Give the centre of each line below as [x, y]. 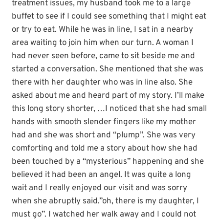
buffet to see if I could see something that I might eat [109, 16]
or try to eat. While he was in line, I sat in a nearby [102, 30]
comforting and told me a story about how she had [105, 148]
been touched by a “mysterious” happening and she [108, 162]
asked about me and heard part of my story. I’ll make [108, 96]
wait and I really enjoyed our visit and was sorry [99, 188]
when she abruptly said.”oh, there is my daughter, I [105, 201]
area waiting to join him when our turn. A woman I [103, 43]
